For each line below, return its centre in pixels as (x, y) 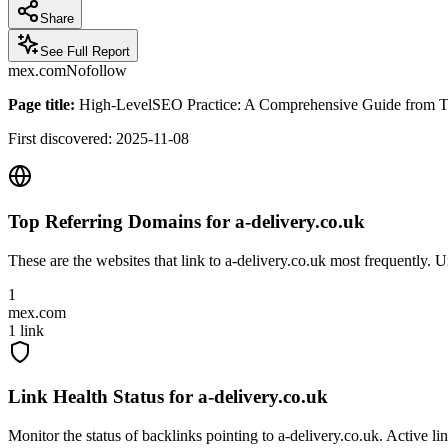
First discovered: (62, 139)
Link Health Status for (103, 397)
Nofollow (96, 71)
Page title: (41, 105)
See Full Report (85, 52)
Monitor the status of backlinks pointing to (143, 436)
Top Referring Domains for (121, 222)
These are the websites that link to (116, 260)
